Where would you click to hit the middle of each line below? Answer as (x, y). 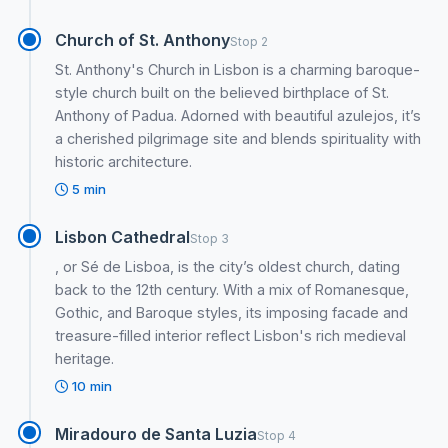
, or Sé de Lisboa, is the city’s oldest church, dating (228, 266)
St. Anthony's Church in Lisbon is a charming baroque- (238, 70)
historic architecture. (124, 162)
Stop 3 (210, 238)
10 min (90, 385)
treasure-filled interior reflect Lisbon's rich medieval (231, 335)
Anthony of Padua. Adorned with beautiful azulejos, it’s (238, 116)
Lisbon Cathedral (123, 236)
